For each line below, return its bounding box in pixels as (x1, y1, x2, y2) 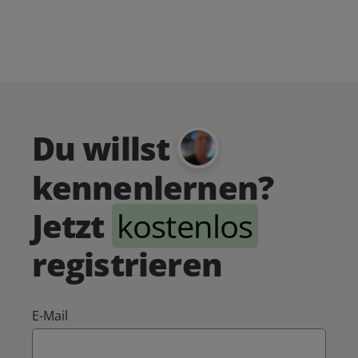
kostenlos (116, 203, 253, 248)
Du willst (31, 125, 177, 170)
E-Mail (31, 306, 69, 324)
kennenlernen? (31, 165, 274, 209)
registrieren (31, 241, 223, 286)
